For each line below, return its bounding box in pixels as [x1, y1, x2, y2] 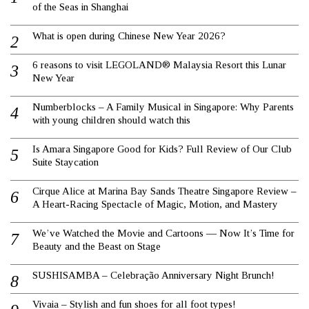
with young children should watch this [32, 114, 190, 126]
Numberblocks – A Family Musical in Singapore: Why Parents [32, 101, 294, 112]
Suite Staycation [32, 156, 99, 168]
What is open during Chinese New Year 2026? [32, 30, 226, 41]
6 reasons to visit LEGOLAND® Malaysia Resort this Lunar [32, 59, 286, 70]
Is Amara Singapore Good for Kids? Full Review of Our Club [32, 143, 292, 154]
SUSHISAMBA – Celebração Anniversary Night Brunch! [32, 269, 275, 281]
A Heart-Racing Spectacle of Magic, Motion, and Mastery [32, 198, 278, 210]
